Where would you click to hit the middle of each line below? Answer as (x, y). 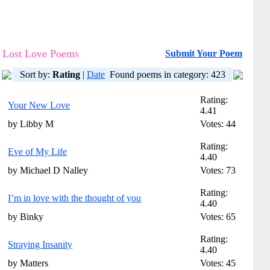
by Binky (26, 217)
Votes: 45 (218, 263)
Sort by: (36, 74)
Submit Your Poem (204, 53)
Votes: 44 (218, 124)
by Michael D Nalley (48, 170)
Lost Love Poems (41, 54)
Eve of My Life (37, 152)
